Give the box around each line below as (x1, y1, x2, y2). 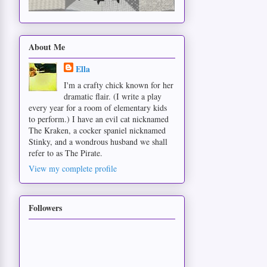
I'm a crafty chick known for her (63, 79, 173, 91)
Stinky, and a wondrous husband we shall (29, 136, 167, 148)
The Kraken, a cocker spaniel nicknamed (29, 125, 166, 136)
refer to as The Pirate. (29, 147, 103, 159)
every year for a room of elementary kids (29, 102, 167, 114)
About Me (29, 41, 65, 54)
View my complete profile (29, 163, 117, 175)
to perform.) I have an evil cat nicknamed (29, 113, 169, 125)
